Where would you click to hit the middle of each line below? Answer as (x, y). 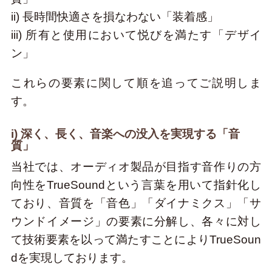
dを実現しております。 (72, 258)
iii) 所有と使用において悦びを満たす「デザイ (136, 35)
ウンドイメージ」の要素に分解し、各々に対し (136, 222)
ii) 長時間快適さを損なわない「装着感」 (114, 16)
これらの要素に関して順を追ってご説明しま (136, 83)
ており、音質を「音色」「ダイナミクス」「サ (136, 203)
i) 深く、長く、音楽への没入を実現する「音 (125, 134)
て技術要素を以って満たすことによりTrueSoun (136, 240)
